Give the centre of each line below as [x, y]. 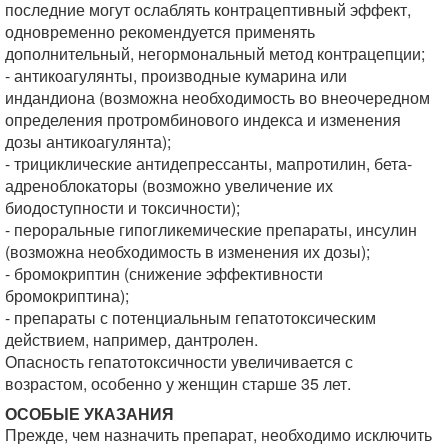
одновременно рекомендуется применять [160, 31]
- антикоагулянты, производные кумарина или [176, 75]
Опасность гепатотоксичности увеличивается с [179, 361]
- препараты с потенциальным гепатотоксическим [190, 317]
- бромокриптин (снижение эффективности [164, 273]
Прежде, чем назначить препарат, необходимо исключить [218, 434]
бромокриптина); [67, 295]
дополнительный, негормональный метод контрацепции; [215, 53]
